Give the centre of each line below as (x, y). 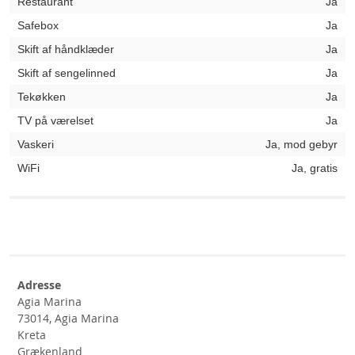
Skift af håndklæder (66, 49)
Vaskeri (36, 144)
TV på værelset (55, 120)
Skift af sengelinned (67, 73)
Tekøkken (42, 97)
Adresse (39, 285)
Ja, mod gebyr (302, 144)
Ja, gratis (315, 168)
